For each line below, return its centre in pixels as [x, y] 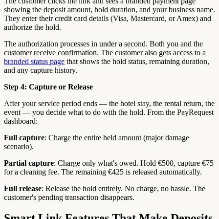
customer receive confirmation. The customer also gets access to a [105, 53]
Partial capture [29, 163]
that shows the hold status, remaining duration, [137, 62]
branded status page [34, 62]
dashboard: [21, 121]
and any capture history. [41, 70]
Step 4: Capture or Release [48, 87]
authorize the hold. [33, 27]
